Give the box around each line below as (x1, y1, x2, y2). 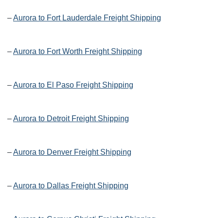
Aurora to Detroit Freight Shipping (13, 114, 129, 123)
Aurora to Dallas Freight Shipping (13, 182, 128, 190)
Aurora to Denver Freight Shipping (13, 148, 131, 157)
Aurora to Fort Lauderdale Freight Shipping (13, 14, 161, 22)
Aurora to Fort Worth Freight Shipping (13, 47, 142, 56)
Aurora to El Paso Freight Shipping (13, 81, 133, 90)
